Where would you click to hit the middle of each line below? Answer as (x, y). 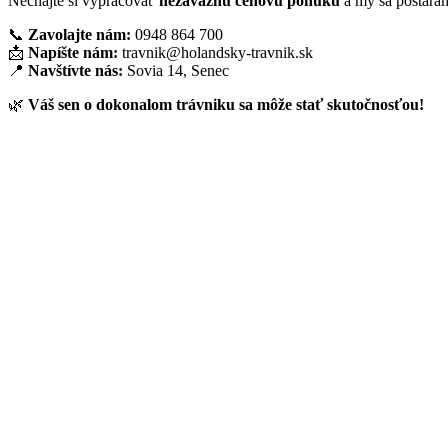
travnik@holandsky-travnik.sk (215, 53)
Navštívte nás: (75, 71)
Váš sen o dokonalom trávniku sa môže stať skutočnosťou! (226, 105)
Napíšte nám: (73, 53)
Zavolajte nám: (79, 35)
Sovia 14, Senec (176, 71)
